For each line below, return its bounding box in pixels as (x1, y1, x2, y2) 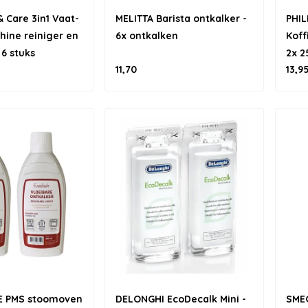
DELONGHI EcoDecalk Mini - (115, 293, 246, 305)
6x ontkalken (115, 30, 178, 42)
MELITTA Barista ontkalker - (115, 12, 247, 25)
